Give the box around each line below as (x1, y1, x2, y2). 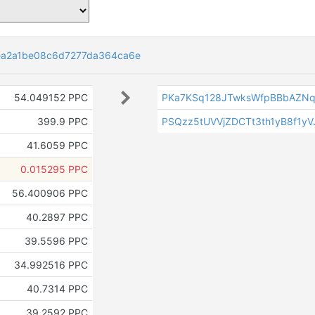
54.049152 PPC (13, 91, 88, 103)
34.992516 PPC (13, 259, 88, 271)
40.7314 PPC (26, 283, 88, 295)
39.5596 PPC (24, 235, 88, 247)
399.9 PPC (37, 115, 88, 127)
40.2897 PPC (25, 211, 88, 223)
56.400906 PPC (11, 187, 88, 199)
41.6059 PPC (26, 139, 88, 151)
